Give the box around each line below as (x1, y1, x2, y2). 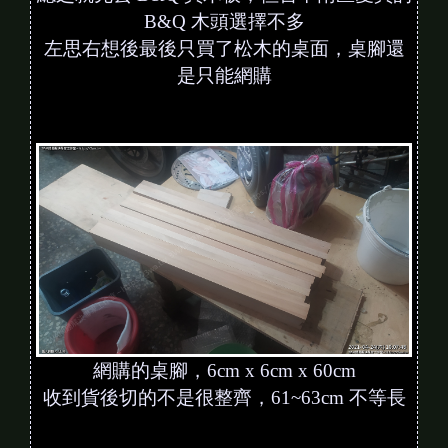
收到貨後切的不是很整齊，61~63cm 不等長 (42, 386, 406, 408)
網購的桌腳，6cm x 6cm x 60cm (92, 359, 356, 381)
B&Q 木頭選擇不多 (143, 11, 305, 33)
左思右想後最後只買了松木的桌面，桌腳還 (43, 38, 405, 60)
